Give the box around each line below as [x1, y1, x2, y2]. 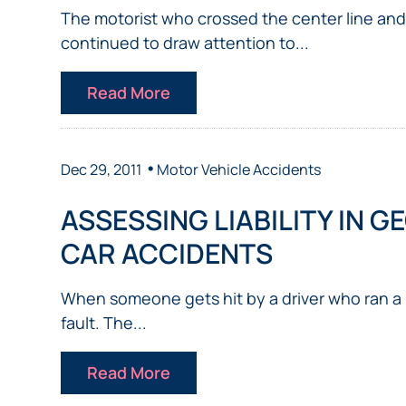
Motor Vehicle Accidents [157, 159, 323, 180]
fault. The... [61, 312, 148, 334]
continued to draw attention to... [61, 32, 310, 54]
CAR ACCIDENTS [61, 235, 274, 273]
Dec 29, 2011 [61, 159, 142, 180]
